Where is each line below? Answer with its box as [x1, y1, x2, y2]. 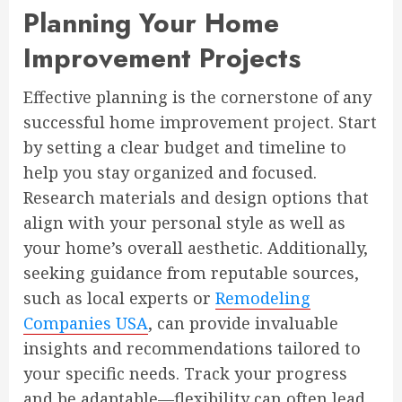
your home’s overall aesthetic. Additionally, [23, 237, 368, 258]
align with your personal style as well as [23, 212, 345, 233]
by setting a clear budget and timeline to [23, 136, 346, 158]
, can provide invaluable [148, 312, 338, 334]
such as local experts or [23, 287, 215, 309]
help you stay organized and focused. [23, 162, 317, 183]
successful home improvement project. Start [23, 111, 377, 133]
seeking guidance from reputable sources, [23, 262, 359, 284]
